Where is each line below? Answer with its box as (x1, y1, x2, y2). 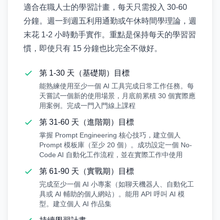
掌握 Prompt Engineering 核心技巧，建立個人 (39, 131, 181, 139)
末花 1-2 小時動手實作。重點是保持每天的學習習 (24, 30, 196, 39)
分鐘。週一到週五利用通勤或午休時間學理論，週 (24, 17, 196, 25)
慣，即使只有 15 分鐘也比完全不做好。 (24, 44, 162, 53)
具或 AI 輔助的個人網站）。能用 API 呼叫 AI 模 (39, 190, 185, 198)
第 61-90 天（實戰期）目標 (39, 167, 134, 175)
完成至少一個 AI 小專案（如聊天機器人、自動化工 (39, 180, 194, 188)
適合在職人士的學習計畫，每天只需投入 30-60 (24, 3, 187, 11)
